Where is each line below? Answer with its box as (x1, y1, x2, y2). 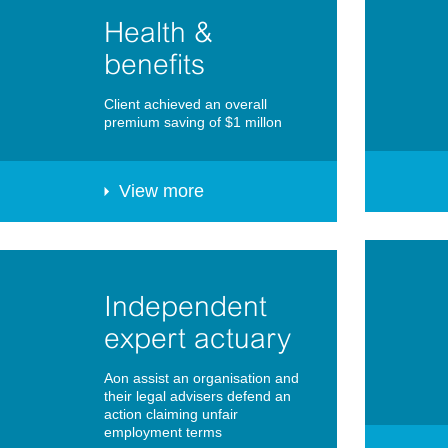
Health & (104, 16, 213, 49)
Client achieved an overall (104, 96, 267, 113)
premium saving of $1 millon (104, 114, 282, 131)
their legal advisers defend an (104, 388, 291, 405)
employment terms (104, 424, 222, 441)
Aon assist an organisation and (104, 370, 299, 387)
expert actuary (104, 322, 291, 355)
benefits (104, 48, 205, 81)
